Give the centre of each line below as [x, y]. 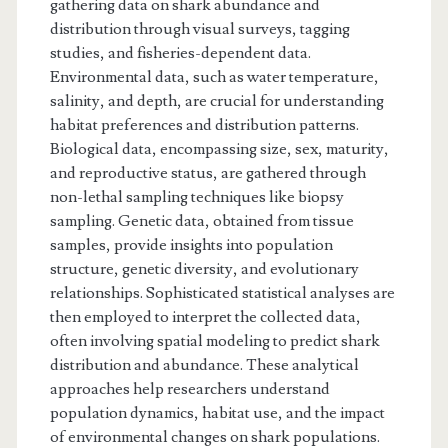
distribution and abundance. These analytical [204, 364]
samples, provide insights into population [191, 244]
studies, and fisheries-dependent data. [180, 52]
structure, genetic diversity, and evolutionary [204, 268]
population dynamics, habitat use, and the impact [217, 412]
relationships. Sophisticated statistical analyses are [222, 292]
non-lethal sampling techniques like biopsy [196, 196]
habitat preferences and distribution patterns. [204, 124]
